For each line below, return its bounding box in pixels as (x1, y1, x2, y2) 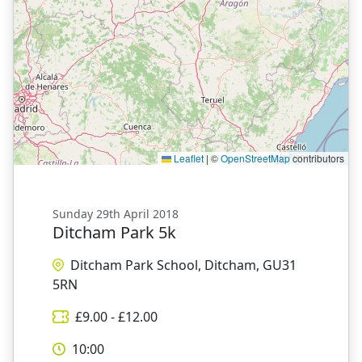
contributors (290, 151, 344, 165)
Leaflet (171, 151, 204, 165)
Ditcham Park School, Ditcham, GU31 (70, 256, 297, 274)
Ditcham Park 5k (53, 221, 176, 243)
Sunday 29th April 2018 (53, 206, 179, 221)
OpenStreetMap (221, 151, 290, 165)
